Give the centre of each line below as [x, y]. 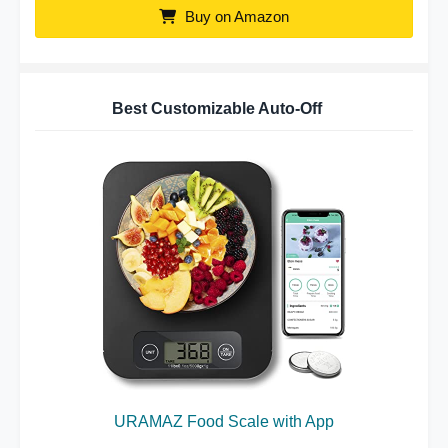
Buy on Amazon [235, 16]
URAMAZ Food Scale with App [224, 421]
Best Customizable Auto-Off [216, 108]
